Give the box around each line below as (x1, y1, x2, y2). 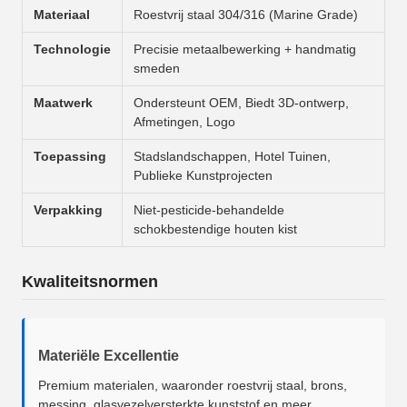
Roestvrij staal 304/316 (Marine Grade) (134, 7, 358, 23)
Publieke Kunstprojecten (134, 168, 273, 184)
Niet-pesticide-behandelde (134, 203, 284, 218)
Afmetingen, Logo (134, 114, 235, 130)
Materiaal (34, 7, 90, 23)
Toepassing (34, 149, 106, 164)
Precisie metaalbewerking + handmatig (134, 42, 356, 57)
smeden (134, 61, 180, 76)
